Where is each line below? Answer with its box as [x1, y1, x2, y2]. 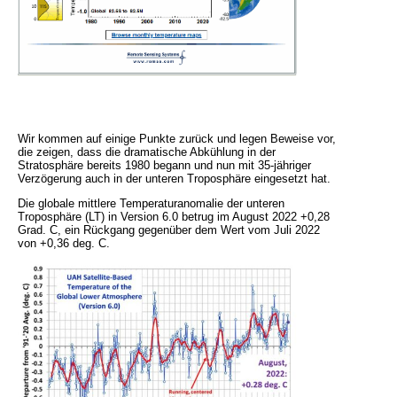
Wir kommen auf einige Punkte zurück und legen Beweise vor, [18, 132, 336, 146]
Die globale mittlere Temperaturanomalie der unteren [18, 197, 284, 211]
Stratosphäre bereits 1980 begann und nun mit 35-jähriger [18, 159, 311, 173]
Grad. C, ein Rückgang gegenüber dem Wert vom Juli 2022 [18, 223, 320, 237]
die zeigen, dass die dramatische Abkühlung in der [18, 145, 276, 160]
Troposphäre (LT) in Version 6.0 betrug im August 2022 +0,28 [18, 210, 330, 224]
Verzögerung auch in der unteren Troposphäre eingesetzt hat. [18, 172, 331, 186]
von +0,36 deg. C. [18, 237, 110, 251]
